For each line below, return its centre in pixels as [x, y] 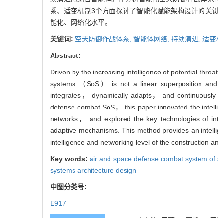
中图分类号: [69, 187]
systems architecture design [93, 170]
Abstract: [65, 55]
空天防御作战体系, [104, 39]
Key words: [70, 158]
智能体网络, [152, 39]
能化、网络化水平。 [81, 22]
